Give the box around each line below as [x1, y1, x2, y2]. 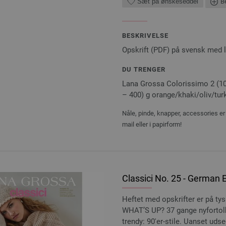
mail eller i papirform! [122, 120, 182, 128]
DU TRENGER [122, 65, 165, 73]
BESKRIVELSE [122, 31, 168, 39]
